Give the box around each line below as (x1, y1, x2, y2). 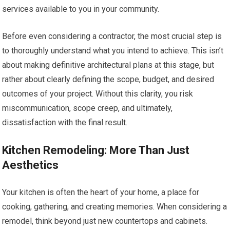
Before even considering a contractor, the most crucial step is (2, 31, 222, 41)
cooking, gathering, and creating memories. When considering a (2, 202, 227, 212)
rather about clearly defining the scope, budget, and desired (2, 74, 215, 84)
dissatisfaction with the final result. (2, 118, 128, 127)
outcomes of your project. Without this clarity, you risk (2, 89, 194, 99)
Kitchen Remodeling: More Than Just (2, 144, 190, 157)
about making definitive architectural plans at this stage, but (2, 60, 215, 70)
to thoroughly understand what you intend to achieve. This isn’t (2, 46, 224, 55)
